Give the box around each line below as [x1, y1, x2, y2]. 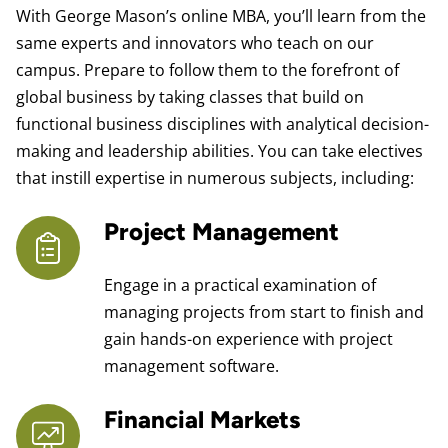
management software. [104, 355, 279, 378]
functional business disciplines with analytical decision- [16, 113, 429, 136]
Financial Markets [104, 405, 301, 435]
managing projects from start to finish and [104, 301, 424, 324]
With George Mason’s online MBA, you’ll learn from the [16, 5, 426, 28]
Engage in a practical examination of [104, 274, 376, 297]
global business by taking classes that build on [16, 86, 364, 109]
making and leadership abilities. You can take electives [16, 140, 423, 163]
